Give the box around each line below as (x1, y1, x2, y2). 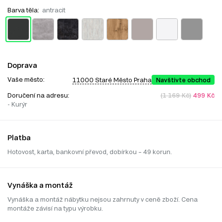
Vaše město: (7, 76, 45, 83)
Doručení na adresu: (7, 92, 71, 99)
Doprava (7, 61, 37, 70)
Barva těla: (7, 6, 42, 14)
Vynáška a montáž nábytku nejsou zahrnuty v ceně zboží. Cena (7, 196, 198, 203)
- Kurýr (7, 101, 27, 108)
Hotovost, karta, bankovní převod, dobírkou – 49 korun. (7, 148, 172, 156)
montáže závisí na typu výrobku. (7, 205, 103, 212)
